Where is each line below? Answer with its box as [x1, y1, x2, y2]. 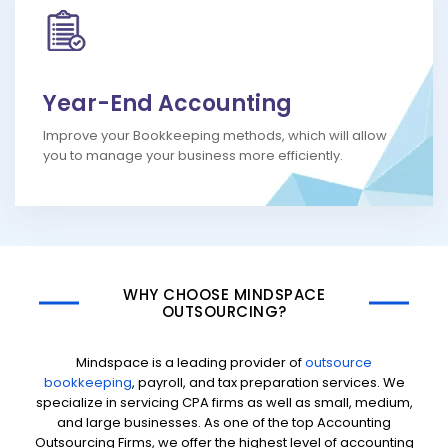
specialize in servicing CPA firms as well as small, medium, [35, 393, 413, 413]
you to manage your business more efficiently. [43, 146, 343, 166]
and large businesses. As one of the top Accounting [57, 413, 391, 433]
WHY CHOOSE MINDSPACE [123, 284, 325, 306]
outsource [305, 353, 372, 373]
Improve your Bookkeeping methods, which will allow [43, 126, 387, 146]
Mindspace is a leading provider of [76, 353, 305, 373]
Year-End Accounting [43, 88, 292, 120]
